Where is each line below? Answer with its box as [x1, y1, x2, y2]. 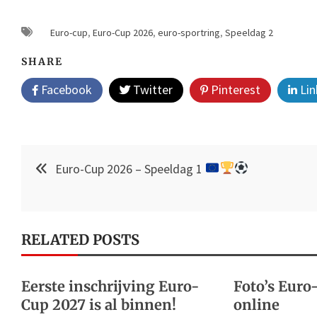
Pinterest [208, 81, 260, 98]
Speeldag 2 [225, 25, 273, 39]
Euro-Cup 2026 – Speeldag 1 [55, 160, 205, 177]
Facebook [38, 81, 92, 98]
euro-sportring [158, 25, 220, 39]
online [233, 295, 279, 313]
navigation [21, 173, 120, 197]
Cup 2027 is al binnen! [21, 295, 176, 313]
